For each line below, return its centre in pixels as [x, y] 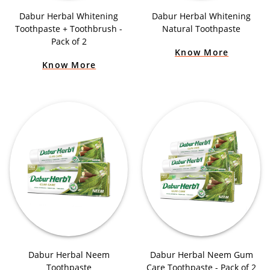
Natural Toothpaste [201, 29]
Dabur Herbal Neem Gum [201, 254]
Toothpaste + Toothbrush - [69, 29]
